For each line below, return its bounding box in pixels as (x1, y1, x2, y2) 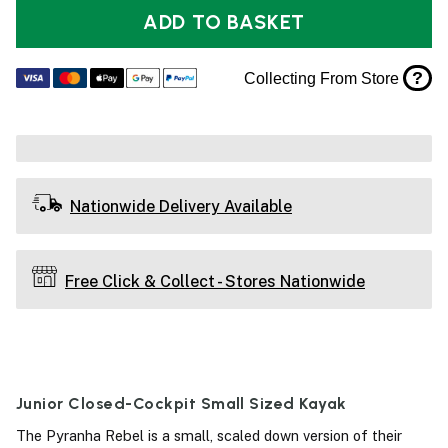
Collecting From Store (244, 69, 403, 87)
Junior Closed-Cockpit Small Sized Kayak (16, 393, 347, 413)
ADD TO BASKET (227, 10, 306, 35)
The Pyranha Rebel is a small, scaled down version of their (16, 427, 402, 445)
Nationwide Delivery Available (70, 196, 292, 216)
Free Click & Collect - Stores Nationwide (65, 271, 365, 291)
